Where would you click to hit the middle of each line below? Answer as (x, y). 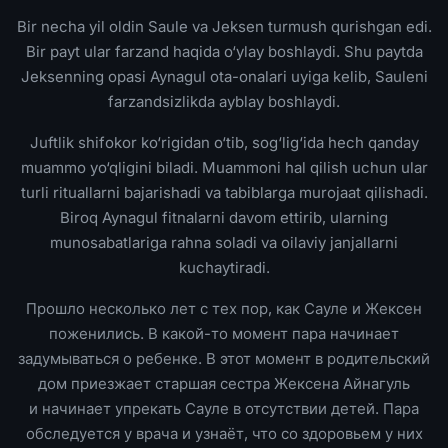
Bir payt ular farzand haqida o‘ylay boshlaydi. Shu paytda (224, 51)
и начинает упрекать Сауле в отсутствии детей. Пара (224, 408)
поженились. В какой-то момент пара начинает (224, 333)
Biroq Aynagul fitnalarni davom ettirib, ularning (224, 217)
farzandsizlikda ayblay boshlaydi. (224, 101)
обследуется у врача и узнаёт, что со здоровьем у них (224, 433)
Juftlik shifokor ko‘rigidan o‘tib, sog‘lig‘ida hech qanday (224, 142)
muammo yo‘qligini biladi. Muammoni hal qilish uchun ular (224, 167)
